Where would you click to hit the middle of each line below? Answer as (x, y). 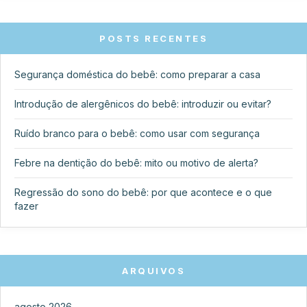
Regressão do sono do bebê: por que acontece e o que (143, 192)
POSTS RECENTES (153, 38)
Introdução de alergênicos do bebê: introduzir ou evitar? (143, 103)
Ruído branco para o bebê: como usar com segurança (137, 133)
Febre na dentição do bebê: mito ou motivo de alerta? (136, 162)
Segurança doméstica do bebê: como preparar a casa (137, 74)
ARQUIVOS (153, 270)
